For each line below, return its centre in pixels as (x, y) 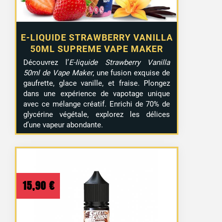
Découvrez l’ (46, 62)
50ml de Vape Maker (58, 73)
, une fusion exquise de (131, 73)
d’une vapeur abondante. (63, 125)
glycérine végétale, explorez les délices (97, 114)
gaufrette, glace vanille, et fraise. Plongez (97, 83)
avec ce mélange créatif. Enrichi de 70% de (97, 104)
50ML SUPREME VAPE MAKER (97, 49)
